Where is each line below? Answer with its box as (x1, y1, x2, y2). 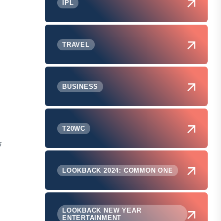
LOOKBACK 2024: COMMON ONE (62, 166, 173, 174)
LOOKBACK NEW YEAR (62, 207, 142, 214)
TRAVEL (62, 40, 90, 48)
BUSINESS (62, 82, 99, 90)
